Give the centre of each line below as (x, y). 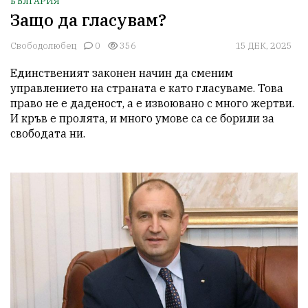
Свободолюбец (43, 46)
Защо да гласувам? (88, 20)
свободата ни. (49, 134)
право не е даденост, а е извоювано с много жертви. (152, 103)
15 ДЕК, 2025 (264, 46)
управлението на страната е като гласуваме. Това (147, 88)
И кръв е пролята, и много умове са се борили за (142, 119)
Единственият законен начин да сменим (122, 73)
